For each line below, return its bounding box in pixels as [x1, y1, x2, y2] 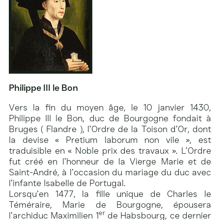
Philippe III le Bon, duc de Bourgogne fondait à [9, 112, 211, 124]
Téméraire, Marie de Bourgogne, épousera [9, 199, 211, 210]
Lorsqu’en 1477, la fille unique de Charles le [9, 188, 211, 199]
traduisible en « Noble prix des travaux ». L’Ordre [9, 145, 211, 156]
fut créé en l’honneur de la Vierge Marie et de [9, 156, 211, 167]
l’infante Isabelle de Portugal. [9, 177, 126, 189]
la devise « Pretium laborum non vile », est [9, 134, 211, 145]
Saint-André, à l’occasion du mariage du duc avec [9, 166, 211, 178]
